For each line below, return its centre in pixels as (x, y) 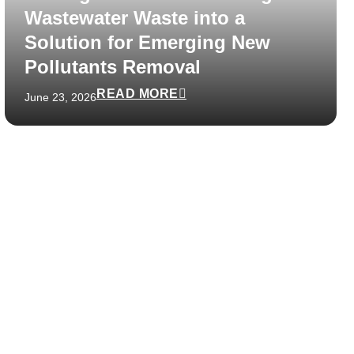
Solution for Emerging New (147, 42)
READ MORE (137, 93)
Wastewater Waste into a (135, 17)
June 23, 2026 (60, 97)
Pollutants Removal (113, 66)
